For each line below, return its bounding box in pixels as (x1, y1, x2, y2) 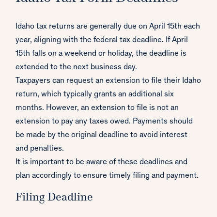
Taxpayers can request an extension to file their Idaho (15, 77, 201, 86)
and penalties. (15, 145, 64, 154)
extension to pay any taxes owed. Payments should (15, 118, 193, 126)
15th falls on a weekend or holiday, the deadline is (15, 50, 186, 59)
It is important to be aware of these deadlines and (15, 158, 187, 167)
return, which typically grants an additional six (15, 91, 174, 99)
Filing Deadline (15, 192, 93, 204)
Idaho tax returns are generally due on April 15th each (15, 23, 200, 31)
